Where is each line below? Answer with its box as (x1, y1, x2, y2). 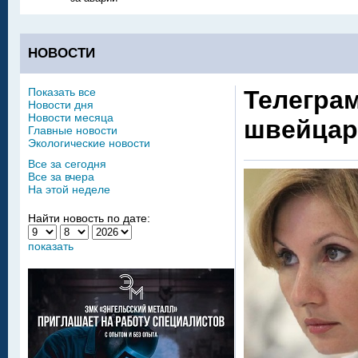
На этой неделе (28, 183, 110, 196)
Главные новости (28, 124, 117, 137)
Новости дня (28, 98, 93, 111)
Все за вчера (28, 170, 94, 183)
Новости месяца (28, 111, 113, 124)
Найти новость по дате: (28, 212, 150, 225)
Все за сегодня (28, 157, 106, 170)
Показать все (28, 86, 96, 98)
